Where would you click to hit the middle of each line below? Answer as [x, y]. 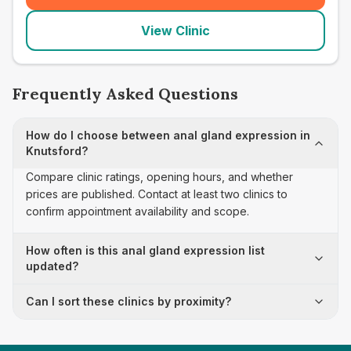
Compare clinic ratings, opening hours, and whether [159, 177]
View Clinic [175, 31]
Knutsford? [57, 151]
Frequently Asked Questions [125, 94]
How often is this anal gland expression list [145, 250]
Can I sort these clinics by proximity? [128, 301]
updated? [52, 266]
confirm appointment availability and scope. [138, 211]
